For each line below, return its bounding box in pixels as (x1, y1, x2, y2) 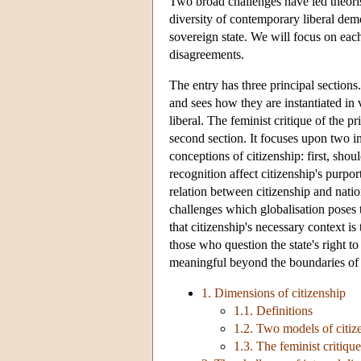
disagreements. (169, 48, 244, 62)
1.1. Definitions (234, 304, 313, 318)
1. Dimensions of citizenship (201, 286, 346, 301)
